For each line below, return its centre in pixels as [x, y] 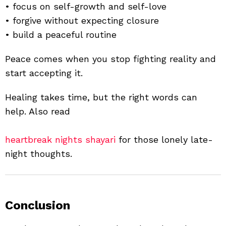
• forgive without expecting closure [82, 20]
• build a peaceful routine [61, 34]
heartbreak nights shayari [60, 139]
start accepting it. [44, 73]
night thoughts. [39, 153]
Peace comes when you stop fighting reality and [110, 59]
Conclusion [38, 205]
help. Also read [38, 111]
